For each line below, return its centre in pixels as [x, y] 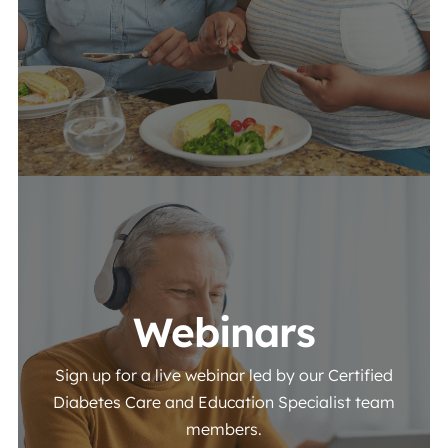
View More [269, 188]
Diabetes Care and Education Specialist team [224, 401]
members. [224, 428]
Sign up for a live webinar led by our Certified [224, 374]
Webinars [224, 331]
